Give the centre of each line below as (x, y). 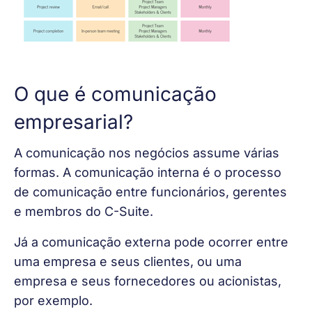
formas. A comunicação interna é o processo (149, 172)
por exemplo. (53, 301)
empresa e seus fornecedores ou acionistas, (149, 281)
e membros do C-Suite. (84, 211)
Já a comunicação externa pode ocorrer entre (153, 242)
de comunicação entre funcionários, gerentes (152, 192)
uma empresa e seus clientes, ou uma (130, 262)
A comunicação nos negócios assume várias (148, 153)
